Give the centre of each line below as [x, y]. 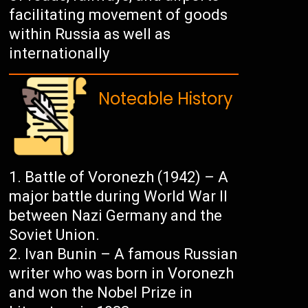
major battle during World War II [119, 197]
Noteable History [166, 99]
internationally [59, 54]
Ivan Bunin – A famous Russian [132, 254]
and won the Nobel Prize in [101, 293]
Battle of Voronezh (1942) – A [127, 177]
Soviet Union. [55, 235]
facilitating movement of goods [119, 15]
